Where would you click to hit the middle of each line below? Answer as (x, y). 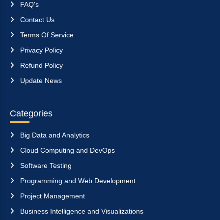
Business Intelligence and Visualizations (81, 211)
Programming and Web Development (77, 180)
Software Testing (45, 165)
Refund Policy (41, 65)
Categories (31, 113)
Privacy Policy (41, 50)
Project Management (52, 196)
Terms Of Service (46, 35)
